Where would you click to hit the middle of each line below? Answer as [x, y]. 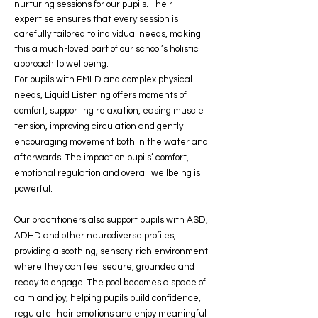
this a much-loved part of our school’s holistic [106, 49]
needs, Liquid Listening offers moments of [100, 95]
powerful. [33, 189]
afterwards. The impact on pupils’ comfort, [102, 158]
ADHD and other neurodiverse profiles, [95, 236]
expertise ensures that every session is [96, 19]
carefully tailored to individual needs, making [108, 34]
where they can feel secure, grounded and [104, 267]
